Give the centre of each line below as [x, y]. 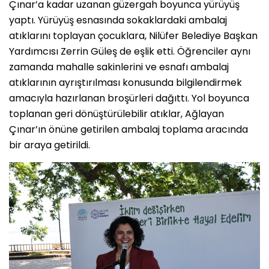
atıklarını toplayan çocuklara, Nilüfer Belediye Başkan [133, 35]
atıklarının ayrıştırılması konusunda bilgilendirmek [125, 82]
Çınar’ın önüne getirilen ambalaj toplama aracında [128, 129]
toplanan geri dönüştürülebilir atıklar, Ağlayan [116, 113]
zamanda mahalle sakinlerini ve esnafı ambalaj [119, 67]
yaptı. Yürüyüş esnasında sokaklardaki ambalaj [118, 20]
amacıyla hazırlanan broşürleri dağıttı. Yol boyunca [129, 98]
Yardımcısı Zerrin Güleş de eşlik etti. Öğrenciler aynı [130, 51]
